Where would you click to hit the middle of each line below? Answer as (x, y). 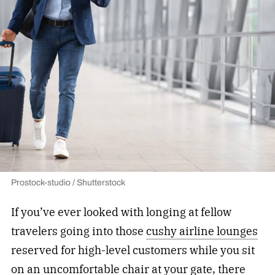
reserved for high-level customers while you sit (133, 250)
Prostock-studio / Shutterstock (68, 182)
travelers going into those (78, 231)
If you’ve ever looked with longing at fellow (121, 212)
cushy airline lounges (202, 231)
